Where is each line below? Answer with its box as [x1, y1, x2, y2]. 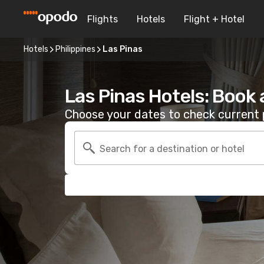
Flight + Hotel [184, 13, 245, 25]
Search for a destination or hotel [100, 143, 245, 154]
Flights [87, 13, 118, 25]
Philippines [55, 44, 95, 54]
